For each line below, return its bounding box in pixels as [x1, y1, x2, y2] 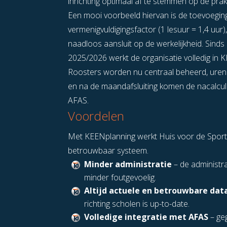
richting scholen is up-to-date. [84, 198, 190, 210]
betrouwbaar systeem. [68, 145, 149, 157]
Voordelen [68, 107, 125, 125]
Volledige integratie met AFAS [84, 211, 209, 223]
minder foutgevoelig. [84, 172, 157, 183]
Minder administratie [84, 159, 172, 170]
